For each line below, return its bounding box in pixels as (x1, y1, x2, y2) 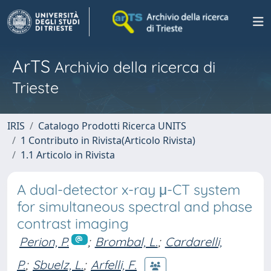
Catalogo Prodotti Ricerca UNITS (38, 119, 186, 132)
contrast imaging (17, 215, 129, 232)
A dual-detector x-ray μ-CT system (17, 181, 240, 198)
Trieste (12, 78, 59, 97)
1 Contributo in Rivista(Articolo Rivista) (21, 134, 195, 147)
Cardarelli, (165, 234, 222, 249)
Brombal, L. (94, 234, 158, 249)
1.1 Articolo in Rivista (21, 148, 115, 162)
